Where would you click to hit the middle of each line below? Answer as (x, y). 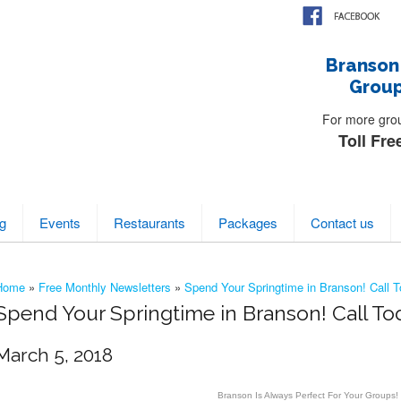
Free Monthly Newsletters (105, 287)
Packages (248, 222)
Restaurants (149, 222)
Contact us (342, 222)
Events (60, 222)
